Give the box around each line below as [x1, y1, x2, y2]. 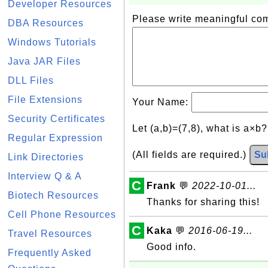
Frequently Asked [8, 248, 92, 258]
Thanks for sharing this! [147, 197, 260, 207]
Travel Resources [8, 229, 92, 239]
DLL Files [8, 75, 54, 86]
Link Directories [8, 152, 84, 162]
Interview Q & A [8, 171, 82, 181]
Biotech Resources [8, 190, 99, 200]
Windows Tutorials [8, 37, 96, 47]
